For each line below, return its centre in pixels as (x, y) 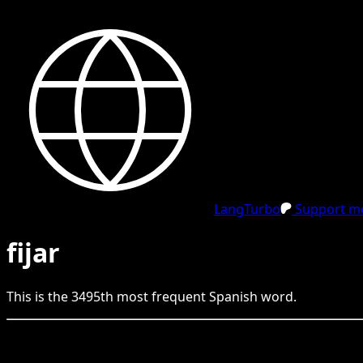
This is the (39, 296)
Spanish (233, 296)
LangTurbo (247, 209)
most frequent (161, 296)
